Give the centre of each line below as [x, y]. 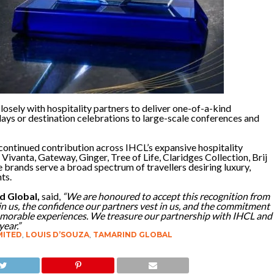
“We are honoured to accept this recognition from [166, 196]
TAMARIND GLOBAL [132, 235]
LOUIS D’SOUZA [57, 235]
